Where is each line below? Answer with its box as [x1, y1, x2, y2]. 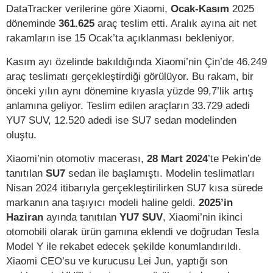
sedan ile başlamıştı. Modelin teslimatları [65, 167, 255, 180]
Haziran [6, 211, 43, 224]
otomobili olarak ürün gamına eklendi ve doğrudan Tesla [6, 225, 259, 238]
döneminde [6, 17, 58, 30]
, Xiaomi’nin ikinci [163, 211, 243, 224]
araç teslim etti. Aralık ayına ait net [94, 17, 257, 30]
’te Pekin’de [208, 152, 261, 165]
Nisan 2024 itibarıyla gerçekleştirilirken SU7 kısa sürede [6, 182, 263, 194]
